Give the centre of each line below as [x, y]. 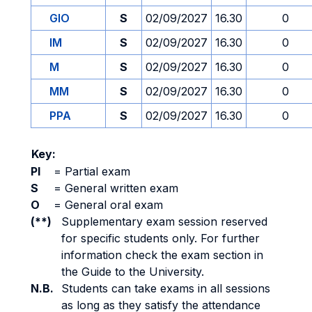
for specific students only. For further [161, 238]
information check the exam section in [162, 255]
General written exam [120, 188]
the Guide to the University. [133, 272]
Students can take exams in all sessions [166, 288]
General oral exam [112, 205]
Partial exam [96, 171]
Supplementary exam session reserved [164, 221]
